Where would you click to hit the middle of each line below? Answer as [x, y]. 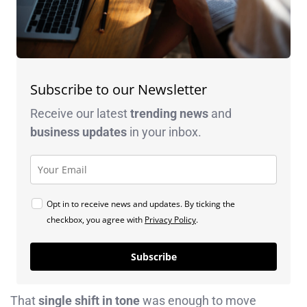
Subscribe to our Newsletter [119, 89]
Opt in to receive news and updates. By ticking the [141, 204]
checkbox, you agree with [96, 219]
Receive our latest [80, 113]
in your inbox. [164, 132]
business [56, 132]
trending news [169, 113]
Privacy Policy [170, 219]
